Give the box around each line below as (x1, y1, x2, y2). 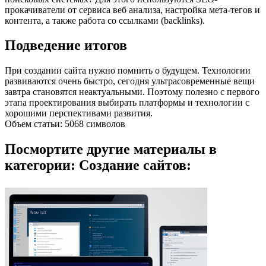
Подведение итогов (5, 37, 127, 53)
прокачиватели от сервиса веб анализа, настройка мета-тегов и (5, 4, 260, 15)
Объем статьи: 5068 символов (5, 119, 125, 129)
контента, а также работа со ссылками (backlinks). (5, 15, 205, 26)
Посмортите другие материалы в (5, 141, 217, 157)
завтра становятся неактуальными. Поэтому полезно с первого (5, 87, 259, 97)
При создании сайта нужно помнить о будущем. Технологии (5, 65, 251, 76)
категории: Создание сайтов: (5, 157, 191, 173)
